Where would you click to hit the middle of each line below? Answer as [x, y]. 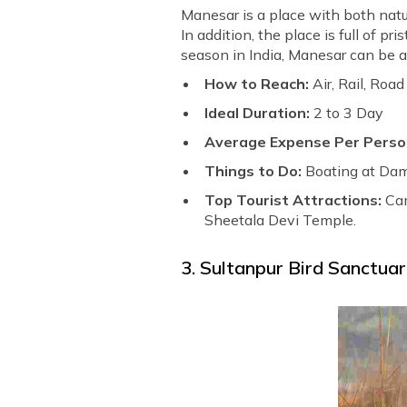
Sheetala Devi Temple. [281, 219]
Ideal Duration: [259, 112]
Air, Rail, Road [359, 83]
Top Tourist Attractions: [293, 199]
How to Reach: [259, 83]
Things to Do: [255, 170]
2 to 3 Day [349, 112]
